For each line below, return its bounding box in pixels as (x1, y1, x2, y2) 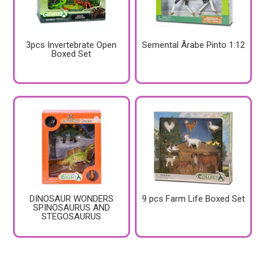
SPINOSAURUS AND (33, 202, 110, 214)
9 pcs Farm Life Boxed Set (141, 193, 245, 205)
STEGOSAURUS (41, 211, 102, 222)
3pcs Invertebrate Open (26, 40, 117, 51)
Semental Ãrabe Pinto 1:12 (141, 40, 245, 51)
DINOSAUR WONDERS (29, 193, 114, 205)
